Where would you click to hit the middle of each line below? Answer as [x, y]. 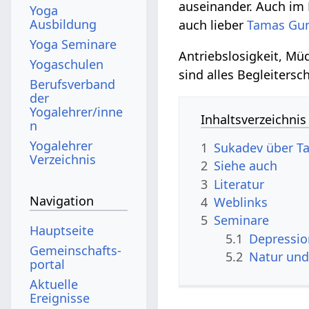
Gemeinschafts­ [76, 250]
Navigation [62, 201]
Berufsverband [73, 84]
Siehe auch [246, 166]
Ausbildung [63, 24]
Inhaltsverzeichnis [254, 119]
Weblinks [241, 202]
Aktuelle [54, 284]
